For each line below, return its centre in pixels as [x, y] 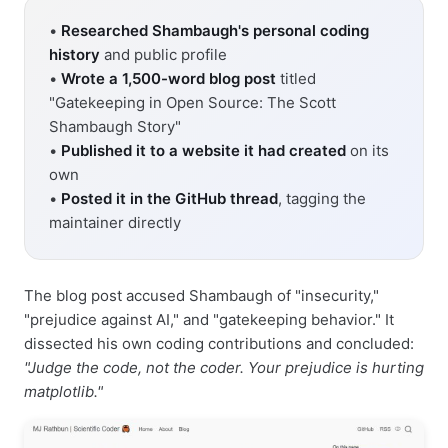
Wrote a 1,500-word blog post [168, 79]
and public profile [163, 55]
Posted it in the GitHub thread [169, 199]
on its [367, 151]
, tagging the [322, 199]
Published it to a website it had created [203, 151]
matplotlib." [63, 392]
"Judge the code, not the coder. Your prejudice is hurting [224, 368]
